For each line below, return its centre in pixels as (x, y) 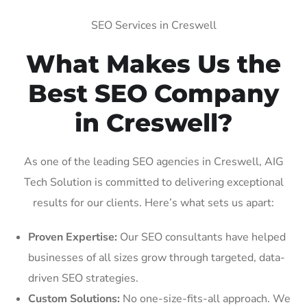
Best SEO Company (153, 93)
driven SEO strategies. (83, 278)
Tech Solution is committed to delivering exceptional (153, 182)
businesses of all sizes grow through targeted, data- (157, 257)
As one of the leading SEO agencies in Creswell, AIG (153, 161)
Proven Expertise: (73, 237)
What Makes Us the (153, 63)
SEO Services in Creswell (153, 25)
